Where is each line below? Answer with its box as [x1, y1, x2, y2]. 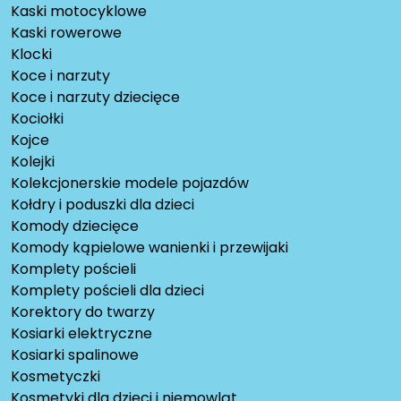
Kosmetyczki [11, 366, 100, 388]
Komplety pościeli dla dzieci [11, 280, 204, 302]
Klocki [11, 44, 52, 65]
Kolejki [11, 151, 55, 173]
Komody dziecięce [11, 216, 139, 237]
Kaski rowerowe [11, 22, 122, 44]
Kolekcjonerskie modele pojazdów [11, 173, 249, 194]
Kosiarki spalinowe [11, 345, 139, 366]
